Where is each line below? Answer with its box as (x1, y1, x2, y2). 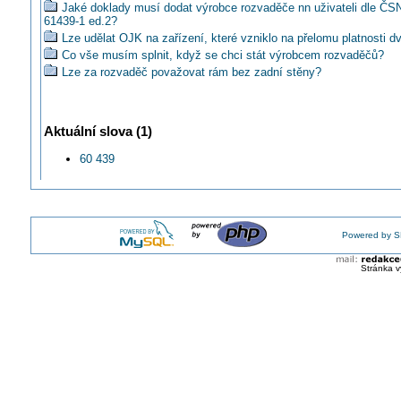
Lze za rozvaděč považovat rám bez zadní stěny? (61, 65, 321, 80)
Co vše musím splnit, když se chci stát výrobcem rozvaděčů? (61, 48, 384, 63)
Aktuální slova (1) (43, 124, 152, 140)
